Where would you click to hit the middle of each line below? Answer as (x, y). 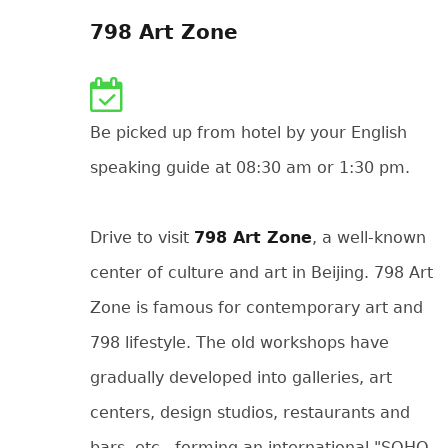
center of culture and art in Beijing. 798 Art (261, 272)
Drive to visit (141, 237)
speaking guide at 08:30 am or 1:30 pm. (249, 167)
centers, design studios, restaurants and (249, 412)
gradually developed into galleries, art (240, 377)
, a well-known (368, 237)
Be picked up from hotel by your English (248, 132)
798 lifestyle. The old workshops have (239, 342)
